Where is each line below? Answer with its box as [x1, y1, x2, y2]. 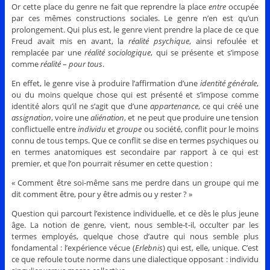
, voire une [51, 111, 91, 123]
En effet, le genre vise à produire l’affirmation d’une [11, 77, 201, 89]
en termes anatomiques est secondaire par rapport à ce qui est [11, 146, 259, 157]
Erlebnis [134, 242, 163, 253]
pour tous [66, 58, 102, 69]
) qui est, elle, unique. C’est [162, 242, 259, 253]
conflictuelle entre [11, 123, 78, 134]
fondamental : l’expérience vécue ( [11, 242, 135, 253]
